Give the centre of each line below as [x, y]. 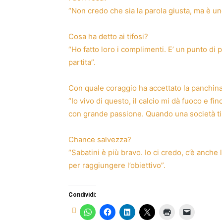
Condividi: [82, 194]
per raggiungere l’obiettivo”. [117, 165]
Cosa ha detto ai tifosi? [108, 36]
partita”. [82, 62]
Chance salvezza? [100, 139]
